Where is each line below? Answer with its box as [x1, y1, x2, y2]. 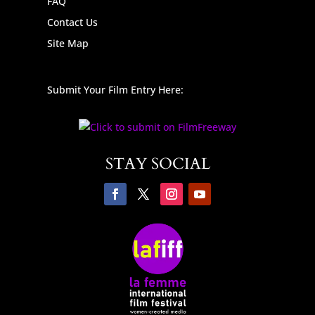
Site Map [47, 37, 89, 51]
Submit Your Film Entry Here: [47, 83, 184, 97]
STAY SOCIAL [105, 153, 210, 175]
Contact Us [47, 15, 98, 30]
